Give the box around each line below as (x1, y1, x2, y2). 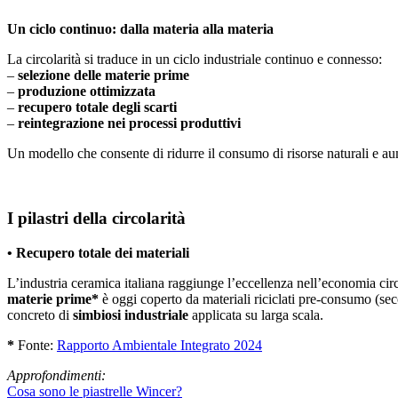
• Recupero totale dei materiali (7, 244, 189, 260)
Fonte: (14, 337, 57, 353)
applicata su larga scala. (188, 306, 323, 322)
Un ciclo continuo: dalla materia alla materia (7, 21, 274, 37)
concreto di (7, 306, 73, 322)
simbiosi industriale (73, 306, 188, 322)
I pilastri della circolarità (7, 209, 186, 228)
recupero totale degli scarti (18, 99, 177, 115)
